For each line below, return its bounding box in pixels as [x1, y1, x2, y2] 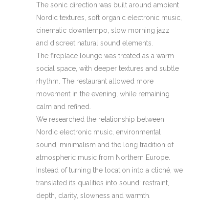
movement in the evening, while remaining [36, 90, 170, 98]
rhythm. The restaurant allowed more [36, 77, 153, 86]
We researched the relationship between [36, 115, 164, 124]
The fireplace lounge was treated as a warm [36, 52, 174, 60]
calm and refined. [36, 103, 91, 111]
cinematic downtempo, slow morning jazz [36, 26, 170, 35]
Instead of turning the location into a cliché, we [36, 166, 183, 175]
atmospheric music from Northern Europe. [36, 153, 170, 162]
